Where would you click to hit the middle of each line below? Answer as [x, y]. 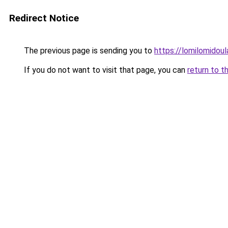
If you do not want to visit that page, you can [105, 70]
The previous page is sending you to [88, 51]
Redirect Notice [44, 18]
